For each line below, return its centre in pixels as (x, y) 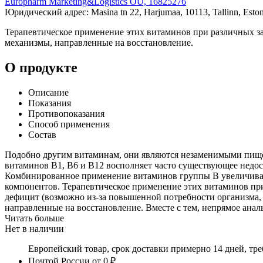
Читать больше (34, 218)
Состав (42, 134)
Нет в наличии (34, 228)
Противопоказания (66, 113)
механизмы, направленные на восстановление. (99, 42)
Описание (48, 92)
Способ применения (69, 124)
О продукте (41, 67)
